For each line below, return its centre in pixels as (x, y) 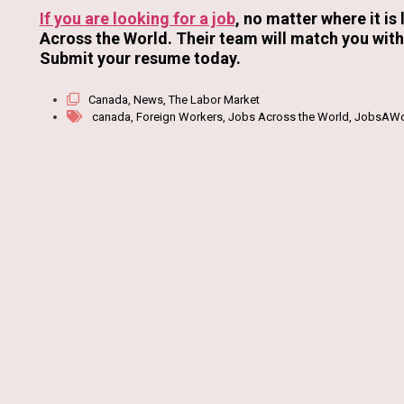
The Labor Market (214, 99)
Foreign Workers (179, 116)
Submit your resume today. (140, 59)
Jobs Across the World (288, 116)
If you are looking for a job (137, 19)
